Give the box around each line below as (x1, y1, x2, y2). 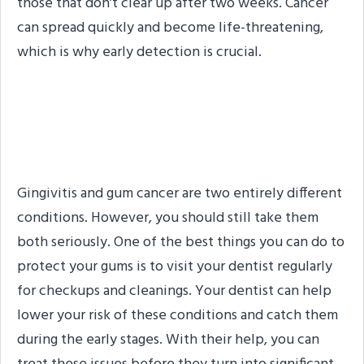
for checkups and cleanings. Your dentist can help (17, 279, 331, 303)
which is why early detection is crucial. (17, 40, 262, 64)
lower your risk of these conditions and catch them (17, 303, 338, 327)
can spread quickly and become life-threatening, (17, 15, 323, 40)
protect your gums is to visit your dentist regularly (17, 254, 332, 279)
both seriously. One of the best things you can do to (17, 230, 344, 254)
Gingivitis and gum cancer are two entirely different (17, 181, 342, 206)
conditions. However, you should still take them (17, 206, 318, 230)
